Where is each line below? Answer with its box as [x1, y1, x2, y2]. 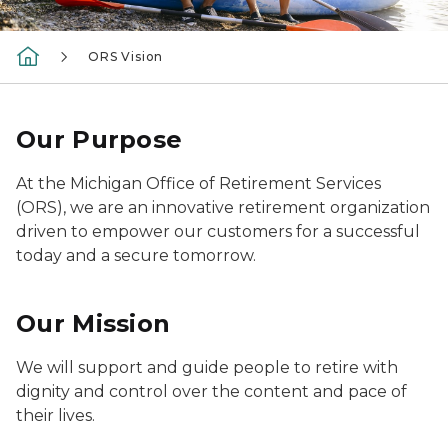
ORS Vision [88, 49, 164, 64]
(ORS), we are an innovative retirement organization [16, 198, 430, 217]
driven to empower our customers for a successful [16, 222, 420, 241]
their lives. [16, 406, 95, 425]
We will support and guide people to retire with [16, 358, 398, 377]
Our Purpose [16, 125, 183, 154]
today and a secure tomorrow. [16, 246, 256, 265]
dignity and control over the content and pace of [16, 382, 407, 401]
